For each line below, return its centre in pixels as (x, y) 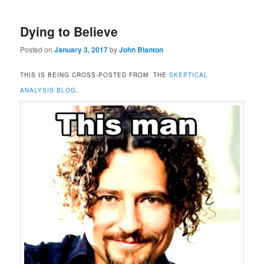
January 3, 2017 (81, 50)
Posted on (37, 49)
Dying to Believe (69, 31)
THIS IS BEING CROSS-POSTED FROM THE (94, 75)
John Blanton (141, 50)
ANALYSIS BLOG (48, 90)
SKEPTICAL (188, 75)
